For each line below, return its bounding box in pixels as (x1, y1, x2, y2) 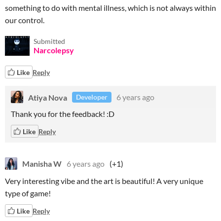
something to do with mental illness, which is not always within (5, 3, 216, 12)
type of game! (5, 188, 51, 198)
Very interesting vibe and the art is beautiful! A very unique (5, 176, 203, 185)
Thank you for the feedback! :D (11, 109, 116, 118)
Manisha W (22, 159, 62, 168)
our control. (5, 15, 44, 25)
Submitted (34, 37, 65, 45)
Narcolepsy (34, 45, 74, 55)
